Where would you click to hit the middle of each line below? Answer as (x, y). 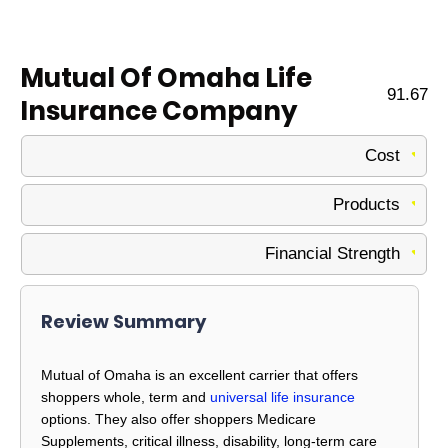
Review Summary (123, 321)
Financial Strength (332, 253)
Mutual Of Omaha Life (166, 77)
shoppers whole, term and (125, 397)
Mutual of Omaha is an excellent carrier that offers (199, 375)
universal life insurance (282, 397)
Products (366, 204)
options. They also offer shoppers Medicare (178, 419)
